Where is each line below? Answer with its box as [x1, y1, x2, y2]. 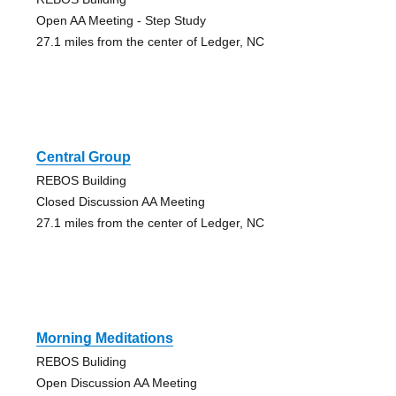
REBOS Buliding [35, 354, 126, 369]
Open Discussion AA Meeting [35, 376, 197, 391]
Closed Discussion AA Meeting [35, 194, 205, 209]
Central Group [35, 149, 131, 165]
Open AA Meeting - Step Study [35, 13, 206, 28]
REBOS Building [35, 173, 126, 188]
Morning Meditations [35, 331, 173, 346]
